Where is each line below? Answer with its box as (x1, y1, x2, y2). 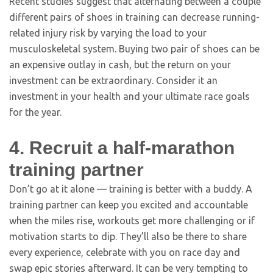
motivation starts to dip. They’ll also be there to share (9, 231, 247, 242)
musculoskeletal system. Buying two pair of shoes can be (9, 43, 260, 54)
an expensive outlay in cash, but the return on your (9, 59, 231, 70)
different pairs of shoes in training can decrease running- (9, 12, 260, 23)
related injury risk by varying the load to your (9, 27, 207, 38)
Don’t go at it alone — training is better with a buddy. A (9, 183, 252, 194)
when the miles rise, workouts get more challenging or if (9, 215, 255, 226)
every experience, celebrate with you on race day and (9, 247, 240, 258)
